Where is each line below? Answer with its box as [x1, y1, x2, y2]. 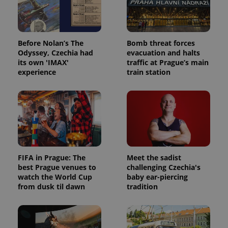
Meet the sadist [127, 153, 181, 163]
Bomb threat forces [127, 38, 195, 48]
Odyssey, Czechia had [18, 48, 93, 58]
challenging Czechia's [127, 162, 201, 173]
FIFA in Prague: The [18, 153, 85, 163]
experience [18, 67, 56, 77]
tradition [127, 182, 158, 192]
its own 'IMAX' [18, 58, 69, 68]
